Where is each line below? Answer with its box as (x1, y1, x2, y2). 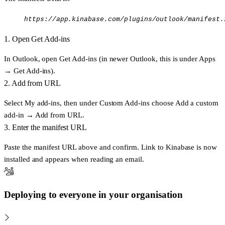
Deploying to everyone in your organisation (4, 189, 183, 200)
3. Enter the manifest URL (4, 123, 87, 132)
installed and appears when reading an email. (4, 155, 144, 164)
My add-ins (24, 98, 60, 107)
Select (4, 98, 25, 107)
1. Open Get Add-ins (4, 34, 70, 43)
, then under (60, 98, 99, 107)
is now (194, 143, 217, 152)
